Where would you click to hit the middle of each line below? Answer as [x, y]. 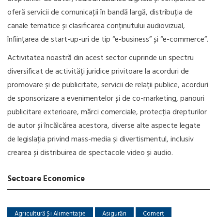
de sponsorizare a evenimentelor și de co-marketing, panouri [106, 99]
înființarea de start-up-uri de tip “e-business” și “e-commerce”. [108, 40]
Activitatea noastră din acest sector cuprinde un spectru [101, 58]
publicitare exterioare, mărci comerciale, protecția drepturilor [107, 112]
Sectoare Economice [46, 179]
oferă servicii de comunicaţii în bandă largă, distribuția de [100, 13]
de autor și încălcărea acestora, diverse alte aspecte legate [104, 126]
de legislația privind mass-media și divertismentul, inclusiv [101, 139]
